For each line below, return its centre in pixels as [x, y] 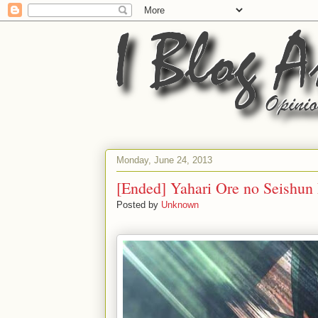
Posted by [139, 205]
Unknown [180, 205]
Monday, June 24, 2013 [164, 160]
